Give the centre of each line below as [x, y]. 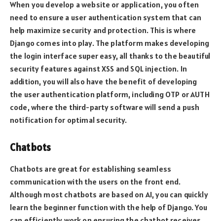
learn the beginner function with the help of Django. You [109, 207]
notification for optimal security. [69, 120]
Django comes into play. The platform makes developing [110, 43]
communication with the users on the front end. [95, 182]
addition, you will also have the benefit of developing [104, 82]
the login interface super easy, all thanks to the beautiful [110, 56]
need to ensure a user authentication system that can [106, 18]
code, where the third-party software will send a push [105, 107]
